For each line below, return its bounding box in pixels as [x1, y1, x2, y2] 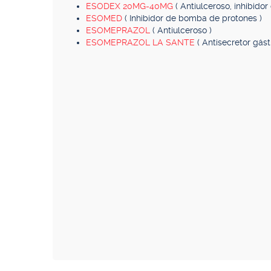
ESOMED [86, 13, 125, 23]
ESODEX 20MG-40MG [86, 1, 175, 11]
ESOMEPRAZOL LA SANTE [86, 38, 197, 47]
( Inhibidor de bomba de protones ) [125, 13, 262, 23]
